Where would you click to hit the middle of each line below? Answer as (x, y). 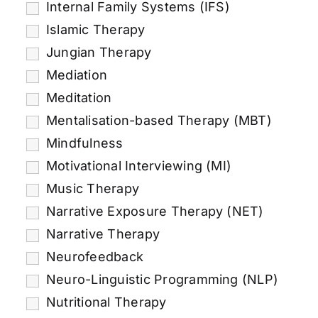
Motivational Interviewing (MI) (139, 165)
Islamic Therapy (95, 29)
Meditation (79, 97)
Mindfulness (84, 143)
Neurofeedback (95, 256)
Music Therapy (93, 188)
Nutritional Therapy (106, 302)
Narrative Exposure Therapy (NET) (155, 211)
